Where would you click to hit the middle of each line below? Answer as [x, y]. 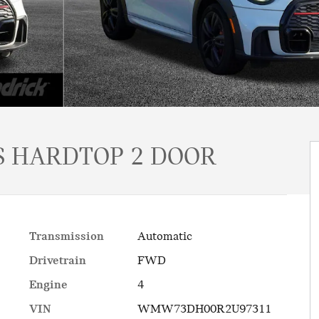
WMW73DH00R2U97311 [204, 309]
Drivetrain [58, 261]
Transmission [67, 237]
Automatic [164, 237]
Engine [48, 285]
